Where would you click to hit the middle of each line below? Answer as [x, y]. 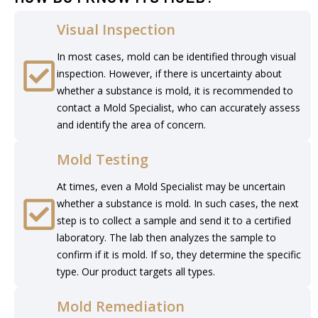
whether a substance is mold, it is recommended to [175, 91]
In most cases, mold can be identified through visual [176, 56]
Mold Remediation [121, 306]
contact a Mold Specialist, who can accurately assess [179, 108]
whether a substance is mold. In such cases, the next [178, 203]
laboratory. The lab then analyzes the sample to [166, 237]
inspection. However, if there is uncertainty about [169, 73]
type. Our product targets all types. [136, 272]
